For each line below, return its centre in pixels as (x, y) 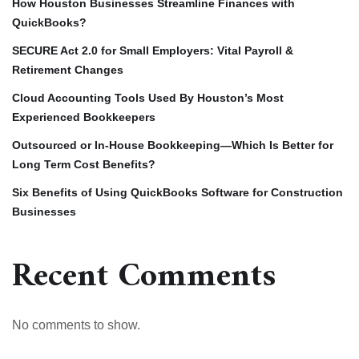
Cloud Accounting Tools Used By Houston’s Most (148, 97)
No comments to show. (76, 325)
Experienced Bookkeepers (84, 117)
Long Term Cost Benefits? (84, 164)
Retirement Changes (68, 69)
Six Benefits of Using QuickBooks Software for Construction (177, 192)
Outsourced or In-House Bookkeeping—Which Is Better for (173, 145)
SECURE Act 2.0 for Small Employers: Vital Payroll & (153, 50)
